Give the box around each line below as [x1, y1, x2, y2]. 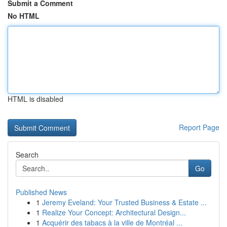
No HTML [8, 11, 40, 21]
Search [16, 149, 39, 160]
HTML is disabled [8, 94, 63, 104]
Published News [16, 187, 67, 197]
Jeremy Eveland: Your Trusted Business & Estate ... [42, 197, 207, 207]
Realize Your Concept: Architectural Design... [42, 207, 186, 217]
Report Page [179, 122, 219, 132]
